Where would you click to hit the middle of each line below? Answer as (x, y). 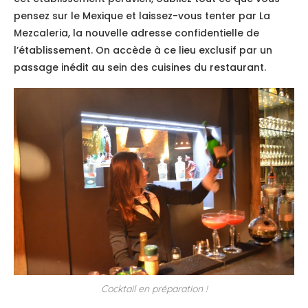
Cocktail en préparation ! (154, 289)
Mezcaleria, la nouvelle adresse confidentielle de (136, 33)
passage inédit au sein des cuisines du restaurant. (140, 68)
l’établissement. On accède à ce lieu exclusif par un (143, 51)
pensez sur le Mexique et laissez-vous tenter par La (142, 16)
